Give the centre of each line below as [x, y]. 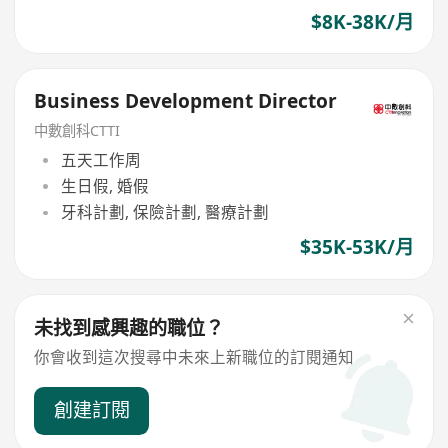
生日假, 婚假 [104, 185]
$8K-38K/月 [362, 21]
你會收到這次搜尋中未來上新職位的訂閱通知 [194, 356]
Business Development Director [186, 101]
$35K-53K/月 [356, 247]
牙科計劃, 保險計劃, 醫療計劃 [164, 212]
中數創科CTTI [77, 131]
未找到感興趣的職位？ [129, 328]
